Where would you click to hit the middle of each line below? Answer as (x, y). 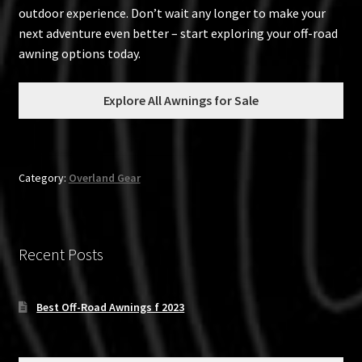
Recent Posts (61, 254)
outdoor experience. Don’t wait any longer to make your (172, 13)
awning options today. (79, 54)
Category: (43, 178)
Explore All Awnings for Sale (181, 100)
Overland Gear (104, 178)
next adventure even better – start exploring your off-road (178, 34)
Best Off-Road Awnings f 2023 (111, 307)
